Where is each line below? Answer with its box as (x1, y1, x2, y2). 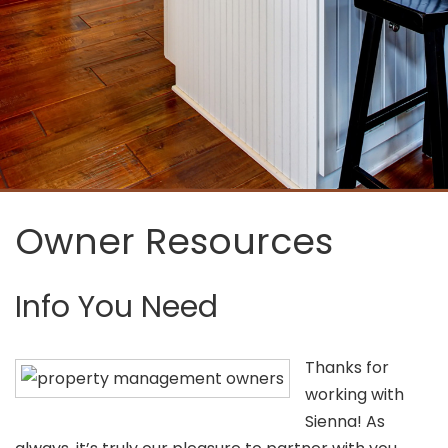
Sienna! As (305, 410, 385, 433)
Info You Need (15, 286, 218, 328)
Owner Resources (15, 216, 333, 267)
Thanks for (305, 356, 389, 379)
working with (305, 383, 404, 406)
